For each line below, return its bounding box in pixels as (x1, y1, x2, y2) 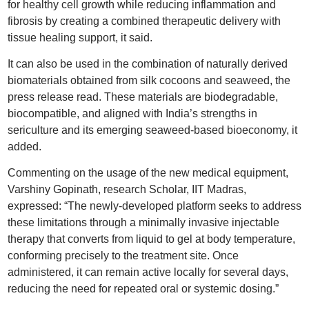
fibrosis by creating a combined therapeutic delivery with (7, 15, 281, 27)
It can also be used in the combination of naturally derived (7, 58, 288, 70)
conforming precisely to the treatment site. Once (7, 250, 239, 261)
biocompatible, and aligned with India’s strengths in (7, 108, 257, 119)
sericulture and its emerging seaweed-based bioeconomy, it (7, 124, 297, 136)
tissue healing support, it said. (7, 32, 152, 43)
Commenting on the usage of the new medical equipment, (7, 167, 288, 179)
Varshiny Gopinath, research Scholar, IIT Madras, (7, 183, 246, 195)
